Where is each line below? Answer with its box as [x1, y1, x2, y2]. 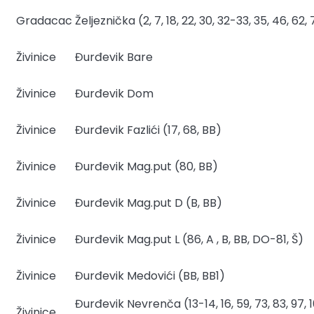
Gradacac [16, 12, 72, 29]
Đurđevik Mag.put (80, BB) [75, 158, 218, 175]
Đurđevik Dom [75, 85, 153, 102]
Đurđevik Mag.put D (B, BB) [75, 194, 222, 211]
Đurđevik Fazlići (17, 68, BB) [75, 121, 221, 138]
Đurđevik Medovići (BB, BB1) [75, 267, 225, 284]
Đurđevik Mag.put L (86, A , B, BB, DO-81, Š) [75, 231, 303, 247]
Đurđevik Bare [75, 48, 153, 65]
